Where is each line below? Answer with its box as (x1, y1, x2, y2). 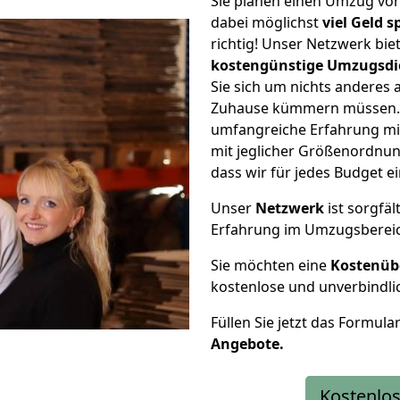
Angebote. (211, 334, 284, 354)
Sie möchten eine (211, 255, 330, 275)
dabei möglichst (211, 12, 322, 32)
